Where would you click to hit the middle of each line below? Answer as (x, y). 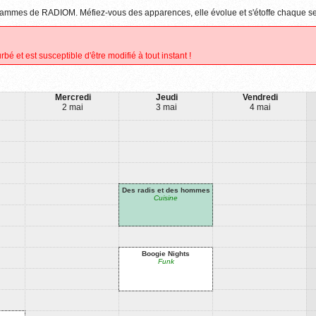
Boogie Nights (166, 254)
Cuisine (166, 198)
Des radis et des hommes (166, 190)
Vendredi (260, 97)
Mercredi (73, 97)
